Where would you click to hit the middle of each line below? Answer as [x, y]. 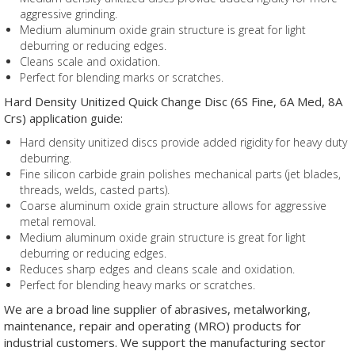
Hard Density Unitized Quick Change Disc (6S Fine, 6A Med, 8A [173, 101]
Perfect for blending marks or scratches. [122, 77]
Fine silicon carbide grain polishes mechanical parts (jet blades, [180, 174]
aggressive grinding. [69, 14]
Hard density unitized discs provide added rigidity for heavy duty [183, 142]
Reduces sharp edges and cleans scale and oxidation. [157, 269]
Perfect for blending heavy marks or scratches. [137, 285]
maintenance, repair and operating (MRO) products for [153, 326]
